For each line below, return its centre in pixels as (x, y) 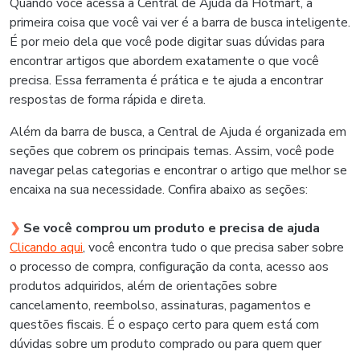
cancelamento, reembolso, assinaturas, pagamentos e (160, 305)
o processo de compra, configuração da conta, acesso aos (169, 267)
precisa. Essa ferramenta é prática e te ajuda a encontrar (166, 80)
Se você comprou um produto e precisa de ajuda (172, 228)
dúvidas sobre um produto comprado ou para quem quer (166, 344)
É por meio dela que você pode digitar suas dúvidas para (167, 42)
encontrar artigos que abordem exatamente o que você (164, 61)
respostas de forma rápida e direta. (108, 100)
